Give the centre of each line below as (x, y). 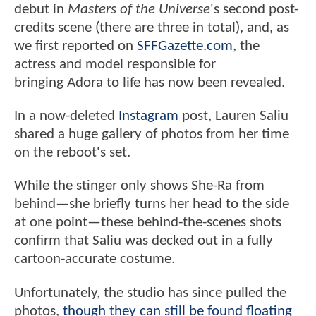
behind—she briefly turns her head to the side (152, 205)
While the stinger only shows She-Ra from (139, 186)
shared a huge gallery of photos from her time (152, 135)
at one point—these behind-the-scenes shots (148, 223)
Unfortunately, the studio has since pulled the (150, 293)
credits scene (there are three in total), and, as (152, 28)
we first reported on (75, 46)
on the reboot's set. (72, 153)
